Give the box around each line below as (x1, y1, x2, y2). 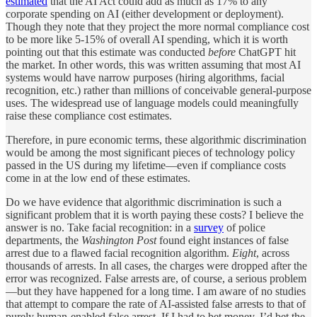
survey (194, 221, 224, 234)
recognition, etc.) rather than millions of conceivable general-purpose (6, 84, 311, 97)
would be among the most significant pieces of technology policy (6, 146, 295, 159)
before (208, 46, 236, 59)
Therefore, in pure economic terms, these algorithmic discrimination (6, 134, 306, 146)
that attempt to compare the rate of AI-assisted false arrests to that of (6, 298, 306, 311)
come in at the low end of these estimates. (6, 172, 190, 185)
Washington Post (81, 234, 159, 247)
